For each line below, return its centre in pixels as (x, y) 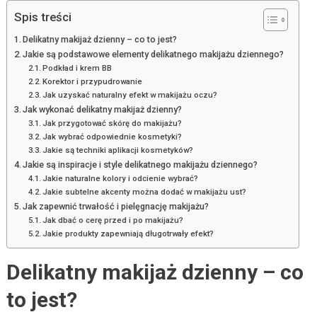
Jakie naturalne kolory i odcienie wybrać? (121, 179)
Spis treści (42, 17)
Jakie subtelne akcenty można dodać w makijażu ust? (145, 192)
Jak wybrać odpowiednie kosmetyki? (113, 137)
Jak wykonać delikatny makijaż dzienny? (103, 110)
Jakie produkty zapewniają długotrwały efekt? (128, 234)
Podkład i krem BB (77, 68)
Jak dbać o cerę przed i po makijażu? (113, 220)
